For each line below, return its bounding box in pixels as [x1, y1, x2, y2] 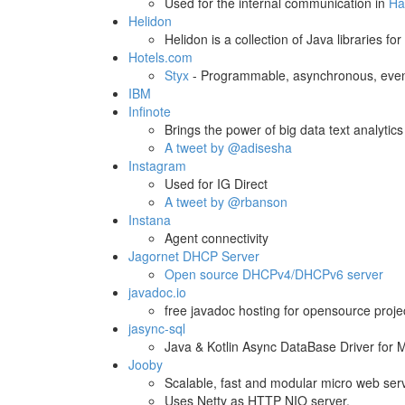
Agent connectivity [165, 229, 268, 247]
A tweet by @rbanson [165, 193, 287, 211]
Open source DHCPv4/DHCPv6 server [165, 265, 383, 283]
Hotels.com [128, 48, 193, 66]
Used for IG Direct [165, 174, 268, 193]
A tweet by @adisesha [165, 138, 292, 156]
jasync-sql [128, 319, 185, 337]
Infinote [128, 102, 171, 120]
